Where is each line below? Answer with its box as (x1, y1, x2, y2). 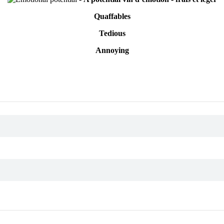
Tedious (98, 29, 125, 38)
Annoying (95, 46, 129, 55)
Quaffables (93, 12, 130, 21)
